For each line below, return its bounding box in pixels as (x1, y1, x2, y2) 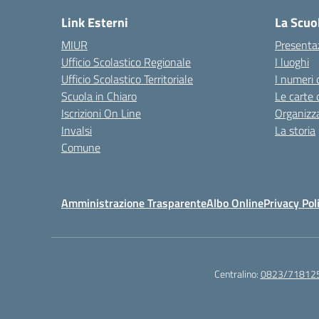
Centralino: (214, 266, 261, 282)
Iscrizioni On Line (61, 105, 141, 122)
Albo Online (206, 194, 263, 212)
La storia (275, 122, 315, 140)
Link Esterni (61, 13, 128, 33)
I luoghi (275, 53, 309, 71)
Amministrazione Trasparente (61, 194, 206, 212)
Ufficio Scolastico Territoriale (61, 70, 193, 88)
